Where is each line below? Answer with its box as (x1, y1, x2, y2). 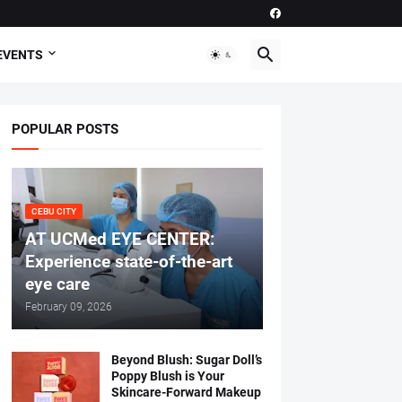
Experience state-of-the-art (24, 251, 232, 272)
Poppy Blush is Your (110, 369, 224, 383)
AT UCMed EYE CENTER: (24, 229, 214, 249)
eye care (24, 274, 90, 294)
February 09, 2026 (24, 301, 112, 313)
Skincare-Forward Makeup (110, 385, 261, 399)
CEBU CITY (31, 206, 76, 216)
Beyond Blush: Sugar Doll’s (110, 353, 262, 367)
